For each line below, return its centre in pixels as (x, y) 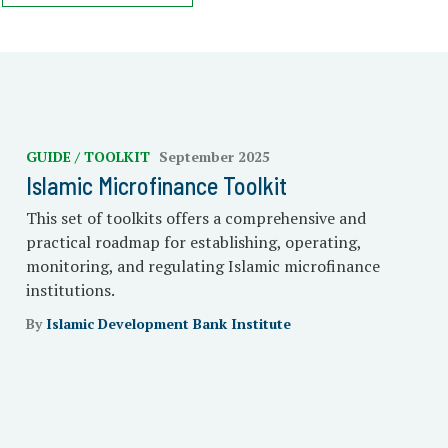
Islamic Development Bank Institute (168, 323)
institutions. (70, 290)
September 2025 (214, 156)
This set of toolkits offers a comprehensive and (195, 218)
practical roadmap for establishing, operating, (193, 242)
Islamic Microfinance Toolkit (156, 185)
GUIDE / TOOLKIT (89, 156)
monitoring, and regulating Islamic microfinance (202, 266)
